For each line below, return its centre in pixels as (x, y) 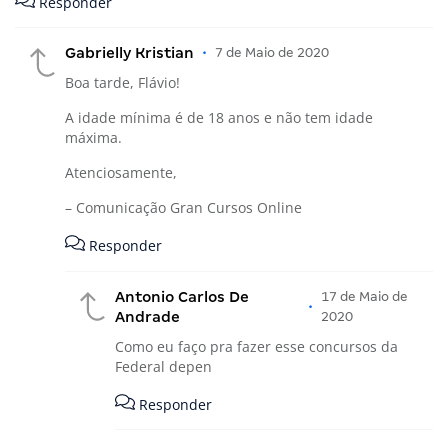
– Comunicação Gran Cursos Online (183, 208)
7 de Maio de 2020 (272, 53)
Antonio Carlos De (182, 296)
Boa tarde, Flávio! (122, 83)
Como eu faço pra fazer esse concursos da (256, 346)
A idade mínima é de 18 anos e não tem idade (219, 118)
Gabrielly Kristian (129, 53)
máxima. (93, 138)
